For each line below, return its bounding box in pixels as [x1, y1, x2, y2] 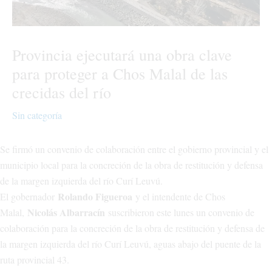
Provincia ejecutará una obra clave [12, 44, 232, 65]
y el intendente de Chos [132, 189, 225, 203]
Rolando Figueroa [58, 189, 132, 203]
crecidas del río [12, 81, 111, 103]
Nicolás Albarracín [27, 205, 105, 219]
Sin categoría [12, 108, 62, 121]
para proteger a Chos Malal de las [12, 63, 228, 84]
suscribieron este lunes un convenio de [105, 205, 254, 219]
